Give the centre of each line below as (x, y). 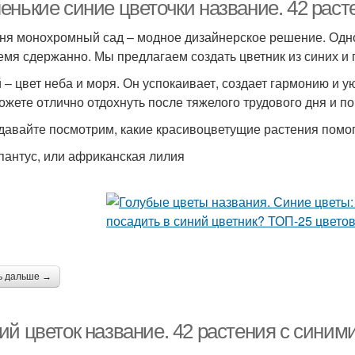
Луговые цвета (49, 147)
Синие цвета (219, 69)
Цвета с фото (219, 147)
